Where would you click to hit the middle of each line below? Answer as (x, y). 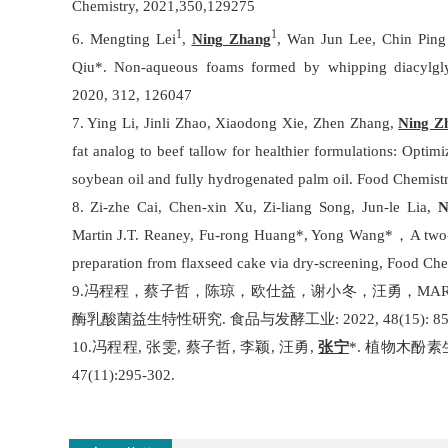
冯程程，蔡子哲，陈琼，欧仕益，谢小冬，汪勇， (250, 291)
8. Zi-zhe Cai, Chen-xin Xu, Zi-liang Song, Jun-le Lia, (254, 207)
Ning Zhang (231, 39)
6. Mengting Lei (123, 39)
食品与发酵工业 (282, 319)
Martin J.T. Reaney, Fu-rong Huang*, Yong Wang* (232, 235)
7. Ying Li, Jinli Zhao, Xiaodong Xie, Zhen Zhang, (235, 123)
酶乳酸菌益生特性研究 (146, 319)
